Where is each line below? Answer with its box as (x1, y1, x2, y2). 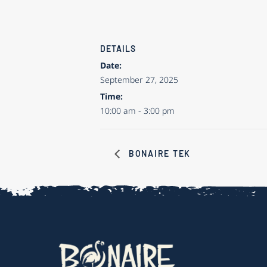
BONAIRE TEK (126, 148, 191, 159)
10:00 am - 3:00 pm (100, 104, 175, 116)
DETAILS (100, 43, 136, 54)
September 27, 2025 (100, 73, 178, 85)
